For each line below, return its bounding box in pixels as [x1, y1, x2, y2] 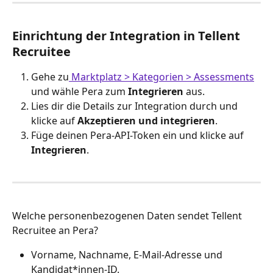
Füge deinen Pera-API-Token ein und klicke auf [31, 129, 246, 143]
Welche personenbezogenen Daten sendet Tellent [12, 208, 244, 222]
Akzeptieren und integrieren [77, 114, 215, 128]
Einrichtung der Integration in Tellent [12, 27, 243, 44]
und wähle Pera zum [31, 85, 128, 99]
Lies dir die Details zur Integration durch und [31, 99, 240, 113]
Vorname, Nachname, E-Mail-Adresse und [31, 247, 225, 261]
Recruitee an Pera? [12, 223, 98, 237]
